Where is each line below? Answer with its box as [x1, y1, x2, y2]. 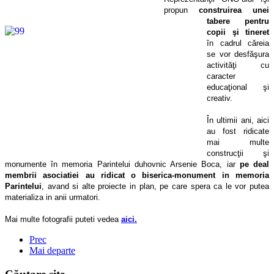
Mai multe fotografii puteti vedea [5, 214, 121, 224]
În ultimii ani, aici [207, 115, 269, 125]
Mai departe [29, 245, 75, 256]
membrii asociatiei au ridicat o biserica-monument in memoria [5, 170, 269, 180]
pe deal [239, 159, 270, 169]
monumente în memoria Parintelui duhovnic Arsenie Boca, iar [5, 159, 240, 169]
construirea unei [199, 5, 269, 15]
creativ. [207, 93, 232, 103]
